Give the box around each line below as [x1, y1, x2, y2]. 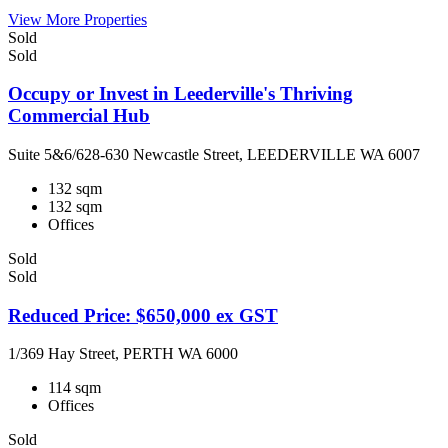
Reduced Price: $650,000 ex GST [8, 304, 278, 326]
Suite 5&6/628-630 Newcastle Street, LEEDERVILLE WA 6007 [8, 145, 420, 163]
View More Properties [8, 10, 147, 28]
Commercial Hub [8, 105, 150, 127]
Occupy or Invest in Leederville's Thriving [8, 83, 353, 105]
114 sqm [48, 379, 101, 397]
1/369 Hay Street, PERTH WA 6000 [8, 345, 238, 363]
